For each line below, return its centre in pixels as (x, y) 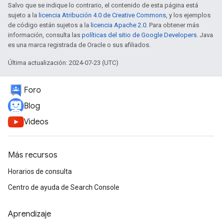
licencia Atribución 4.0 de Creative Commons (102, 15)
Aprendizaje (29, 214)
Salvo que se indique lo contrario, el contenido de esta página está (103, 5)
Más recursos (33, 155)
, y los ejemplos (188, 15)
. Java (205, 35)
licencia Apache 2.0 (118, 25)
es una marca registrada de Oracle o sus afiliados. (79, 45)
